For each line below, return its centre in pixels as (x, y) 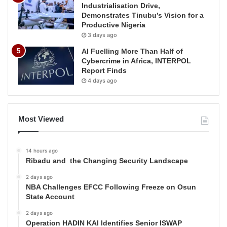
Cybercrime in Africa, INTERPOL (136, 61)
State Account (50, 197)
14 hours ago (42, 151)
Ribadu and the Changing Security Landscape (107, 161)
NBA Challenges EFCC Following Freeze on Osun (111, 187)
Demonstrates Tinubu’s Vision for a (143, 15)
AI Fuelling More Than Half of (132, 51)
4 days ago (102, 81)
